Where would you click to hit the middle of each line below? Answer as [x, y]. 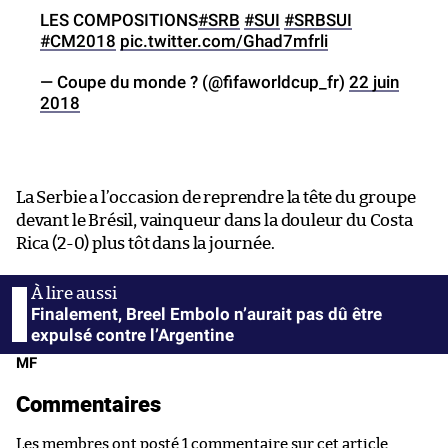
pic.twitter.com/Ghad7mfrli [224, 41]
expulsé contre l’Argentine [132, 335]
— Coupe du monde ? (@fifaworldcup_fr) [194, 82]
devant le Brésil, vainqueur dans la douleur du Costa [214, 221]
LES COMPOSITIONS [119, 20]
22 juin [374, 82]
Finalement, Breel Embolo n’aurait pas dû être [206, 314]
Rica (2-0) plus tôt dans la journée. [145, 244]
